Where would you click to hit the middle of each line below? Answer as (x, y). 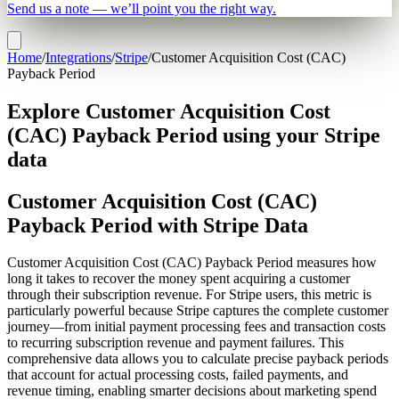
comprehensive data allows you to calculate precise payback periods (198, 359)
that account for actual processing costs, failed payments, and (178, 375)
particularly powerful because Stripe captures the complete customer (198, 311)
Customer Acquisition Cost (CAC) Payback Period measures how (192, 263)
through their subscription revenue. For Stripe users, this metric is (189, 295)
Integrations (78, 57)
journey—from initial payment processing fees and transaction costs (196, 327)
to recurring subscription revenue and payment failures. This (175, 343)
